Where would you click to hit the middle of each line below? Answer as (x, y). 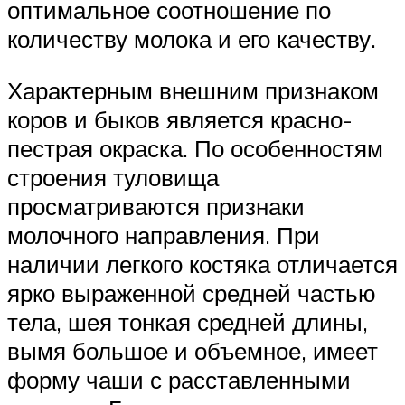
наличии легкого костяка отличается (202, 264)
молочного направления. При (164, 235)
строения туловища (113, 178)
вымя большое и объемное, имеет (193, 351)
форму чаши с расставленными (179, 380)
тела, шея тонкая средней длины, (188, 322)
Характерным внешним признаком (193, 91)
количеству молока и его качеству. (192, 38)
